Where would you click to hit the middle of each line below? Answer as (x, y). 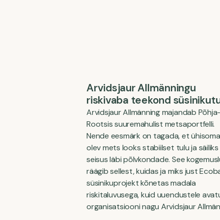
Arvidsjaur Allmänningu (141, 88)
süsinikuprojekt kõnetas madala (141, 183)
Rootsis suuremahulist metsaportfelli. (151, 124)
